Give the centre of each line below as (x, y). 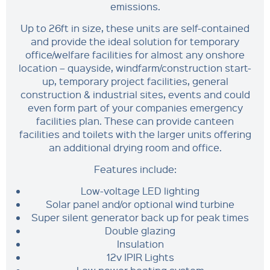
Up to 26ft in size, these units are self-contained (135, 28)
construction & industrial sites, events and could (135, 94)
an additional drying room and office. (135, 147)
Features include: (135, 169)
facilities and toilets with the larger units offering (135, 134)
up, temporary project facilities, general (135, 81)
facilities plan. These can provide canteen (135, 121)
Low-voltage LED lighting (140, 191)
